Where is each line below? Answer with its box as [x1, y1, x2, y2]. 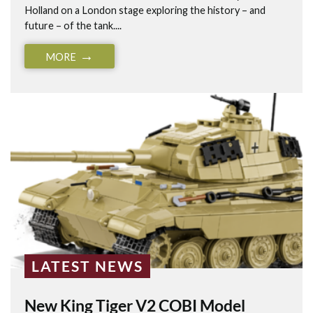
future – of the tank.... [24, 19, 122, 31]
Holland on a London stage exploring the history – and [24, 3, 265, 16]
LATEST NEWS [31, 256, 143, 275]
